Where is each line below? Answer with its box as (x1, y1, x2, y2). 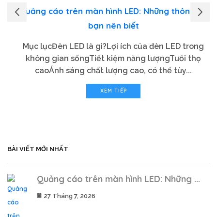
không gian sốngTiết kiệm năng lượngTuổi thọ (26, 53, 201, 63)
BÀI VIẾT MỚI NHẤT (7, 145, 68, 153)
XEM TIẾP (100, 87, 127, 94)
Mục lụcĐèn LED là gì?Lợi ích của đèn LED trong (23, 41, 204, 51)
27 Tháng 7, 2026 (44, 192, 95, 200)
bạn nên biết (88, 20, 139, 31)
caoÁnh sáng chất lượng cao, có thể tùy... (35, 65, 192, 75)
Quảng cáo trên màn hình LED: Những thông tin (19, 5, 208, 16)
